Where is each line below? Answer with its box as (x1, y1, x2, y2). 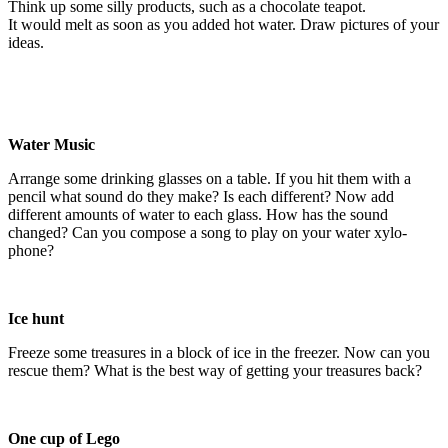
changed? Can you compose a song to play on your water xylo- (8, 223, 407, 241)
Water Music (8, 135, 95, 153)
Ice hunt (8, 309, 64, 327)
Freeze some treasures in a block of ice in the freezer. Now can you (8, 343, 430, 361)
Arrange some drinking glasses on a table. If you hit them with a (8, 169, 411, 187)
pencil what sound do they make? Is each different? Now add (8, 187, 394, 205)
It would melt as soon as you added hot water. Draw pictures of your (8, 15, 439, 33)
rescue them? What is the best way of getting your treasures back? (8, 361, 422, 379)
